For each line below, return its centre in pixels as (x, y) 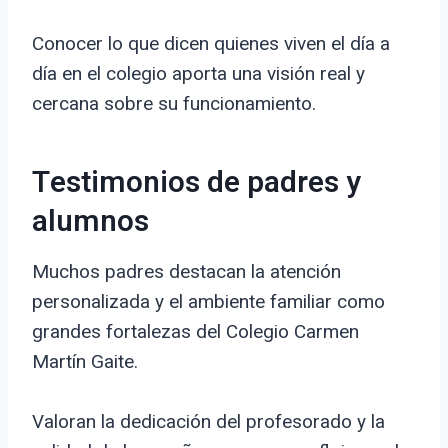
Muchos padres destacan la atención (186, 272)
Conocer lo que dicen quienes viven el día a (211, 44)
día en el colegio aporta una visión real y (198, 74)
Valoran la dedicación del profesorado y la (208, 422)
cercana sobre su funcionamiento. (174, 104)
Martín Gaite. (85, 362)
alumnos (90, 222)
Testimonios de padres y (196, 183)
